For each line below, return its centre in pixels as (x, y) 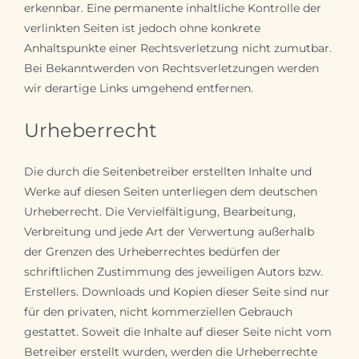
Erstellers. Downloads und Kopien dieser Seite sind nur (176, 291)
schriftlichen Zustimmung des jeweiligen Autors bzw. (173, 271)
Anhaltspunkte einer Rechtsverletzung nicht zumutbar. (177, 48)
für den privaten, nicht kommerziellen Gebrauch (158, 311)
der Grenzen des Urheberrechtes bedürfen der (152, 251)
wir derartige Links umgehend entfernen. (138, 88)
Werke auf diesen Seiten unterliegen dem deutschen (170, 191)
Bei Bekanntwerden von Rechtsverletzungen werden (171, 68)
